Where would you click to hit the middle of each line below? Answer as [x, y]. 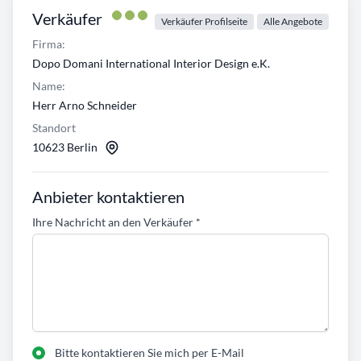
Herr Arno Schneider [85, 106]
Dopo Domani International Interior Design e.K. [151, 64]
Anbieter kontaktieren [108, 197]
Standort [54, 128]
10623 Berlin [65, 147]
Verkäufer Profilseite [204, 22]
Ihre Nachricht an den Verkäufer [114, 222]
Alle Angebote [293, 22]
